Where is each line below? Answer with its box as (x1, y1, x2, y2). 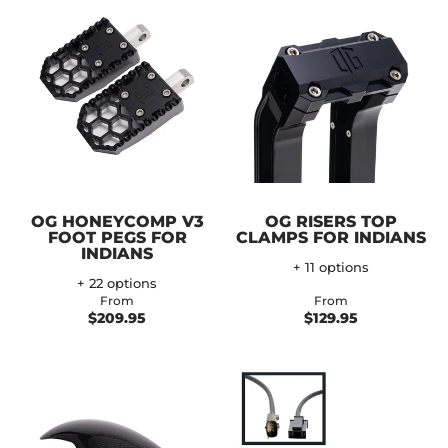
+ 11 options (293, 259, 369, 275)
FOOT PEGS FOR (47, 227, 187, 247)
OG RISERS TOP (265, 211, 397, 231)
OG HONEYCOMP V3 (30, 211, 204, 231)
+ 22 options (77, 275, 157, 291)
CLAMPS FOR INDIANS (236, 227, 426, 247)
